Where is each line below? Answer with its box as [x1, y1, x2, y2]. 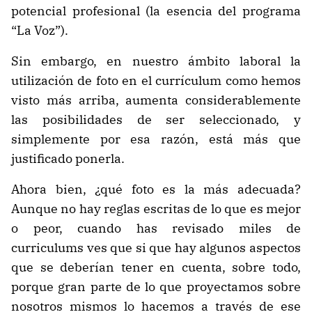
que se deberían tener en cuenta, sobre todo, [11, 259, 301, 276]
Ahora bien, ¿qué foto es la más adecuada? [11, 181, 301, 198]
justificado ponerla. [11, 150, 125, 167]
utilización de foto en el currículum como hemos [11, 72, 301, 89]
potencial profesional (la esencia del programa [11, 3, 301, 19]
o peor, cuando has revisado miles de [11, 220, 301, 237]
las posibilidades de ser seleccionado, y [11, 111, 301, 128]
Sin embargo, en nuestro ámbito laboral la [11, 53, 301, 70]
